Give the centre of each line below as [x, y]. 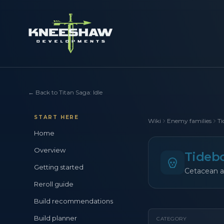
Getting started [59, 167]
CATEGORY [171, 219]
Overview [50, 150]
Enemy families [189, 121]
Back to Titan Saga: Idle [69, 92]
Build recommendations [73, 201]
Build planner [55, 218]
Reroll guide [54, 184]
